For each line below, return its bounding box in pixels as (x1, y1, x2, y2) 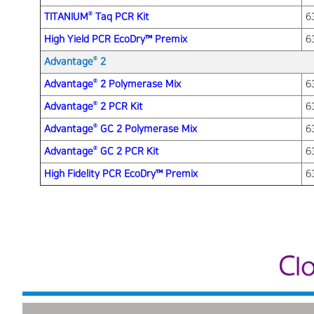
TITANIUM (44, 11, 88, 22)
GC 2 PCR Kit (97, 145, 159, 157)
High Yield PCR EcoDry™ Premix (44, 33, 187, 45)
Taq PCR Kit (93, 11, 149, 22)
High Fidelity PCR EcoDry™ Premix (44, 168, 198, 179)
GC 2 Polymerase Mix (97, 123, 197, 135)
